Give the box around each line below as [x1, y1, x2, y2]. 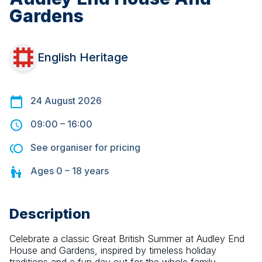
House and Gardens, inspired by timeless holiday [9, 244, 216, 257]
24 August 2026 [30, 95, 102, 107]
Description [9, 205, 90, 223]
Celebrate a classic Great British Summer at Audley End [9, 233, 244, 245]
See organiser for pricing [30, 142, 140, 154]
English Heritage [37, 50, 128, 65]
